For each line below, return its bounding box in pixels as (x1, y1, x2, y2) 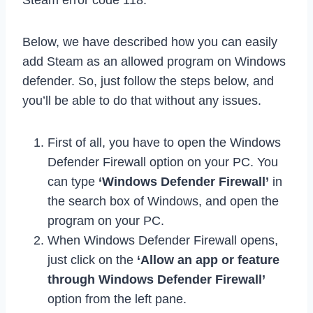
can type (48, 175, 99, 189)
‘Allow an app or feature (137, 253, 279, 268)
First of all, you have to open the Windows (48, 136, 281, 150)
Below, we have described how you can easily (22, 35, 277, 50)
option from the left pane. (48, 292, 187, 307)
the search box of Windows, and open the (48, 194, 279, 209)
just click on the (48, 253, 137, 268)
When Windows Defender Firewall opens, (48, 233, 278, 248)
